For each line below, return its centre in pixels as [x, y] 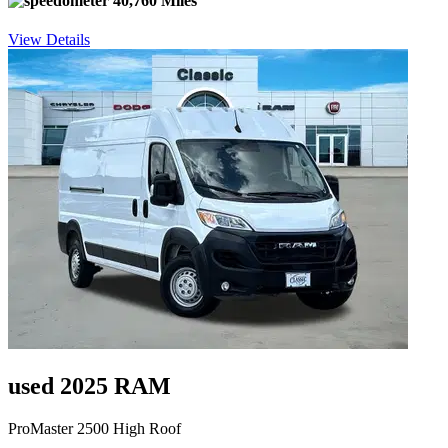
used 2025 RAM [89, 386]
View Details [49, 40]
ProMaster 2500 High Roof [94, 428]
